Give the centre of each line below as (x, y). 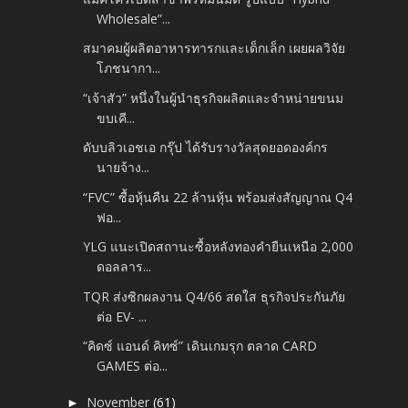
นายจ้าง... (123, 168)
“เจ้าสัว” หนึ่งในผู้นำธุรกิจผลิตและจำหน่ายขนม (214, 97)
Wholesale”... (134, 18)
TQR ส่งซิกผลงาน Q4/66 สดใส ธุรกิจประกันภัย (214, 296)
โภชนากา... (129, 68)
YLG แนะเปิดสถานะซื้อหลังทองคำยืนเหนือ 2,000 (219, 247)
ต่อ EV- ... (122, 316)
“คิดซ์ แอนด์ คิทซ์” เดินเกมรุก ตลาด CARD (200, 346)
